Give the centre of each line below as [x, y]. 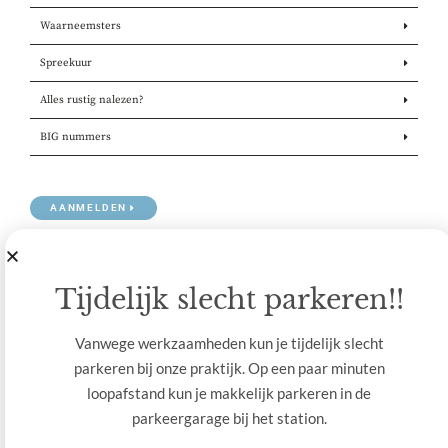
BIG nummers [75, 137]
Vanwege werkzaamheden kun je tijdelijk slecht [229, 343]
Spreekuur [66, 63]
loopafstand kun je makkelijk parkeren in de [229, 393]
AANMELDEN [89, 208]
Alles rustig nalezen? [92, 100]
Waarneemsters [80, 26]
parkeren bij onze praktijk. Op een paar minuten [229, 368]
